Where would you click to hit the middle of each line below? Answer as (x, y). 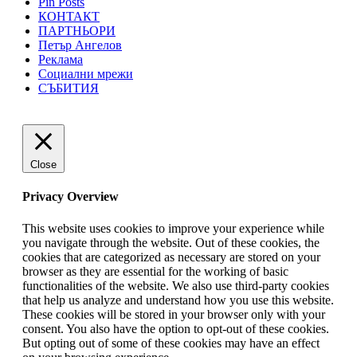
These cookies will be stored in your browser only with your (174, 314)
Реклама (61, 60)
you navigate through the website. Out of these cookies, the (171, 242)
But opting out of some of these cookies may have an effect (171, 343)
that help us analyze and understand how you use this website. (178, 300)
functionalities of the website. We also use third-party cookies (176, 285)
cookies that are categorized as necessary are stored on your (171, 257)
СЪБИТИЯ (69, 88)
